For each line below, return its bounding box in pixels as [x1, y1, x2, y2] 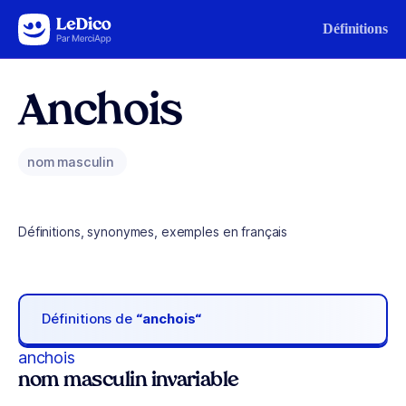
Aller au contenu [22, 17, 116, 33]
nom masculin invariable [18, 371, 239, 391]
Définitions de [42, 310, 137, 328]
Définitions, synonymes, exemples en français [18, 224, 288, 239]
